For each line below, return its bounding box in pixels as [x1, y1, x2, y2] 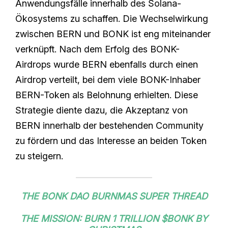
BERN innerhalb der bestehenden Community [15, 120, 204, 131]
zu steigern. [15, 150, 63, 161]
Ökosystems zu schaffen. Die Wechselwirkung [15, 13, 208, 24]
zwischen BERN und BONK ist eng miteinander [15, 28, 211, 39]
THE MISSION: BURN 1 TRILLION [20, 213, 161, 224]
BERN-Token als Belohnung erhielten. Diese [15, 89, 198, 100]
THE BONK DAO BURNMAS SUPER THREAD [20, 190, 208, 202]
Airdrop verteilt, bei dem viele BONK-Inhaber [15, 74, 201, 85]
